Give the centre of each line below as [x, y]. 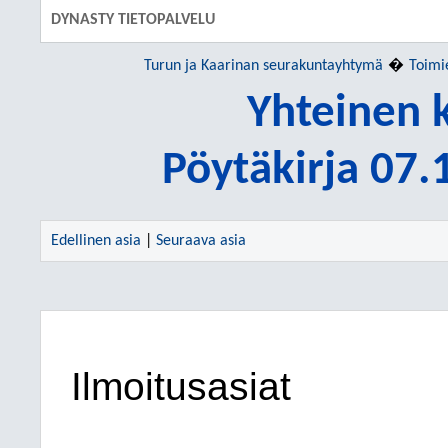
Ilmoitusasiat [181, 386]
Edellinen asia [96, 241]
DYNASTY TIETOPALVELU [133, 20]
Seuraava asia [201, 241]
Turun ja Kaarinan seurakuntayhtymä [263, 66]
